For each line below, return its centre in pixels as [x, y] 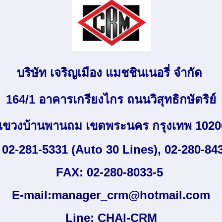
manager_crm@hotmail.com [131, 195]
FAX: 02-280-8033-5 [111, 172]
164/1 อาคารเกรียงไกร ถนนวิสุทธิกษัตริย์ [111, 99]
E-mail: [32, 195]
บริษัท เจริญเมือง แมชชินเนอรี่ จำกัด [111, 72]
